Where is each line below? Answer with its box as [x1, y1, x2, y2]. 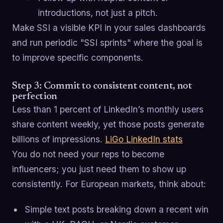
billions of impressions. [12, 133, 105, 144]
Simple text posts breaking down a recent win [24, 204, 209, 215]
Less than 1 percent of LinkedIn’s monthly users [12, 104, 204, 114]
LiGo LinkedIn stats [105, 133, 183, 144]
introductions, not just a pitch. [37, 7, 158, 18]
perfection [12, 91, 57, 102]
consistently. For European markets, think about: [12, 178, 206, 189]
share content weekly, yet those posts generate [12, 118, 204, 129]
